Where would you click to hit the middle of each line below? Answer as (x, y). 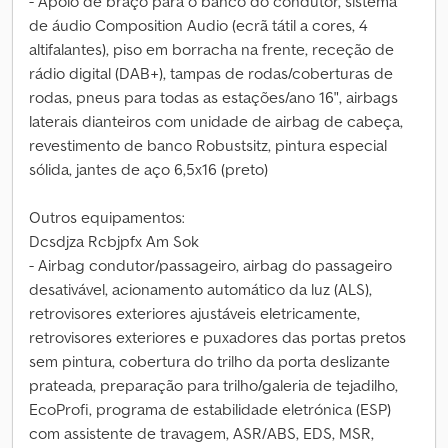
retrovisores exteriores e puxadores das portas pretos (217, 337)
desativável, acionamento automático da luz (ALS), (200, 289)
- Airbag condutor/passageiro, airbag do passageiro (210, 265)
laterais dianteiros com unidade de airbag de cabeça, (216, 121)
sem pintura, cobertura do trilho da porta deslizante (209, 361)
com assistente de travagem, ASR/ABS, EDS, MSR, (201, 433)
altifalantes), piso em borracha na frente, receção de (211, 49)
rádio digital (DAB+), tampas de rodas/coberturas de (211, 73)
